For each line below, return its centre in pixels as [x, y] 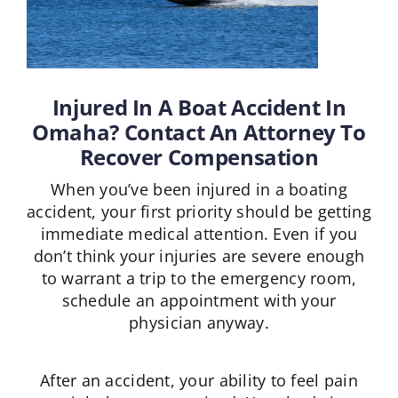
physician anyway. [199, 323]
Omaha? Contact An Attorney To [199, 132]
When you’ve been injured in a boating [199, 190]
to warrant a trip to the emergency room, [199, 279]
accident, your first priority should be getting [199, 212]
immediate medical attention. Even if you [199, 234]
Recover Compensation [199, 157]
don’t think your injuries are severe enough [199, 256]
